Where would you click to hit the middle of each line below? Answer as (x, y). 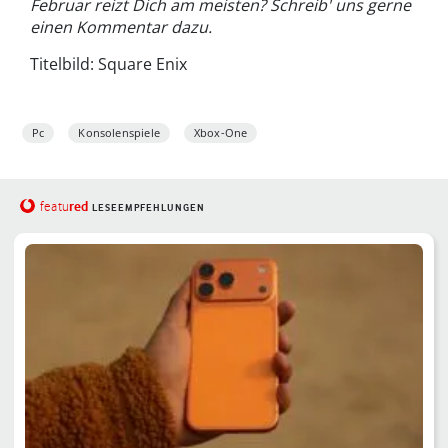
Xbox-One (220, 132)
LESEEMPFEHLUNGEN (148, 207)
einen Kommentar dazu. (121, 26)
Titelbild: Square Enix (108, 63)
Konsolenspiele (119, 132)
